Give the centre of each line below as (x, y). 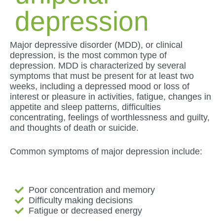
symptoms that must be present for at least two (102, 76)
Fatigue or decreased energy (85, 210)
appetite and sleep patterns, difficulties (85, 107)
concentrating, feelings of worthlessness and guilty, (110, 117)
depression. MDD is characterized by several (98, 65)
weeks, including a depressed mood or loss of (100, 86)
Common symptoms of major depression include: (106, 151)
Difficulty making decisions (80, 200)
